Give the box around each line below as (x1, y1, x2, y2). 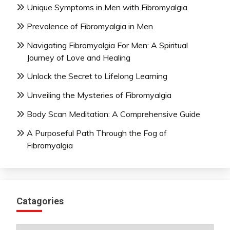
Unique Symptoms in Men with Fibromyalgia (27, 2, 187, 12)
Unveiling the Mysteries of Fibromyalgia (27, 90, 171, 101)
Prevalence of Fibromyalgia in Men (27, 21, 153, 31)
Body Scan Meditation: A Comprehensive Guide (27, 108, 200, 119)
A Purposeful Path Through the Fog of (27, 127, 167, 138)
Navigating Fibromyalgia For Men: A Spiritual (27, 40, 188, 50)
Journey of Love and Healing (27, 52, 130, 63)
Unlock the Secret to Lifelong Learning (27, 71, 167, 82)
